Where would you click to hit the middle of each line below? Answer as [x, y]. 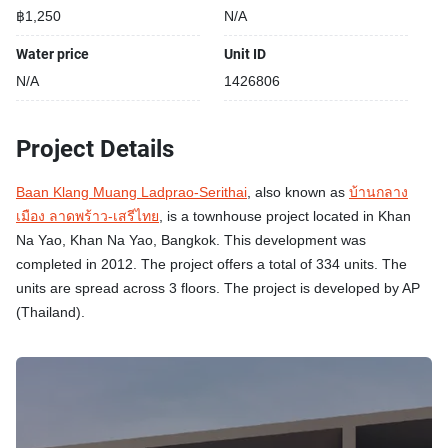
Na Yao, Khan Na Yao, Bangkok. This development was [191, 240]
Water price [52, 54]
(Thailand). [50, 312]
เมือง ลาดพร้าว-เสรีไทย [87, 216]
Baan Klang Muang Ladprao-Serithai [131, 192]
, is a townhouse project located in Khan [285, 216]
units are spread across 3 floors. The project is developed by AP [218, 288]
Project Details [95, 149]
